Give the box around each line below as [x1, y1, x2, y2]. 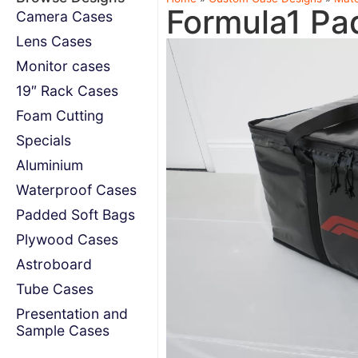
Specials [16, 132, 71, 149]
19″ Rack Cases [16, 82, 118, 99]
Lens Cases [16, 33, 92, 50]
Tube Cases [16, 280, 93, 297]
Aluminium [16, 157, 83, 173]
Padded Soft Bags [16, 206, 135, 223]
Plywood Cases [16, 231, 118, 248]
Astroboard [16, 256, 92, 272]
